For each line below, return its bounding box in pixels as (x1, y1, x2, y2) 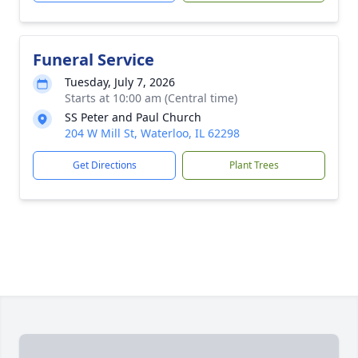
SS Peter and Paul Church (65, 109, 201, 125)
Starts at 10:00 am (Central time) (65, 90, 237, 105)
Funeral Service (33, 49, 154, 70)
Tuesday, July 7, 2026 (65, 74, 175, 89)
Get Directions (72, 158, 137, 172)
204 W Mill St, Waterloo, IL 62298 (65, 125, 240, 141)
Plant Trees (229, 158, 279, 172)
